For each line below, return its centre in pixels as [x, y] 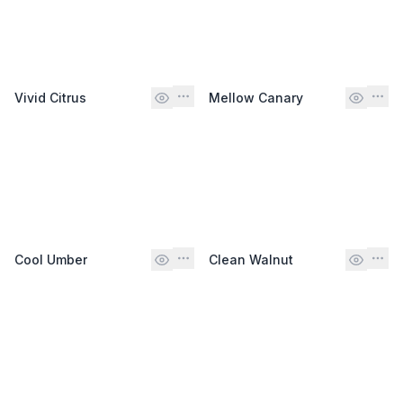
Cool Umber [51, 259]
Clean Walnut [251, 259]
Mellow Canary [256, 97]
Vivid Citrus [50, 97]
